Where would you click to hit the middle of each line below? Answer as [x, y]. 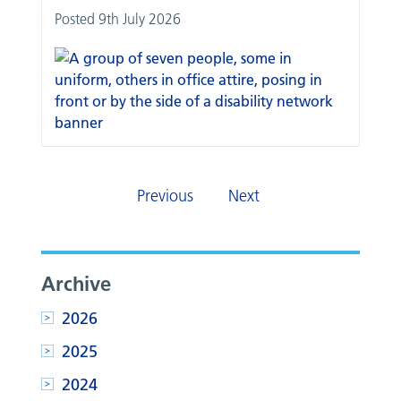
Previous [165, 196]
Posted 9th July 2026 [118, 18]
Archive [77, 283]
